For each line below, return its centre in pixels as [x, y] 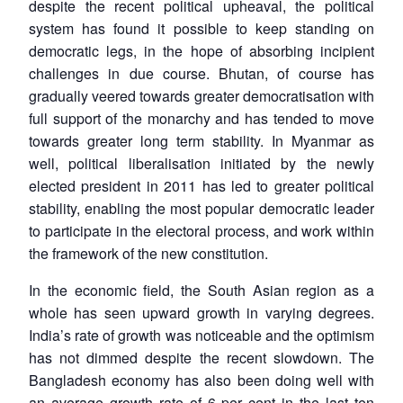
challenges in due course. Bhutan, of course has [201, 73]
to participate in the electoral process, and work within [201, 230]
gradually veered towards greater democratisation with [201, 95]
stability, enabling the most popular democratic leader [201, 208]
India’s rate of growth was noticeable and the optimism [201, 335]
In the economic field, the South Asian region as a [201, 290]
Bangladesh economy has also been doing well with [201, 380]
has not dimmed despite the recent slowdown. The [201, 357]
